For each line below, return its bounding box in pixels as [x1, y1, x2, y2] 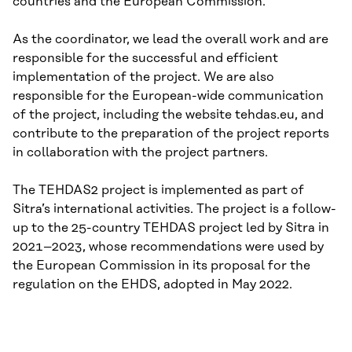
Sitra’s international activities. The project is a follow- [13, 202, 336, 217]
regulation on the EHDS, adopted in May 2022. [13, 277, 292, 292]
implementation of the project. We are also [13, 70, 274, 85]
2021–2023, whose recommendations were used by [13, 240, 324, 255]
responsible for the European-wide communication [13, 89, 324, 104]
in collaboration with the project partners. [13, 145, 268, 160]
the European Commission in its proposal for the [13, 258, 310, 273]
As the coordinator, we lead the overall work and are [13, 32, 328, 47]
